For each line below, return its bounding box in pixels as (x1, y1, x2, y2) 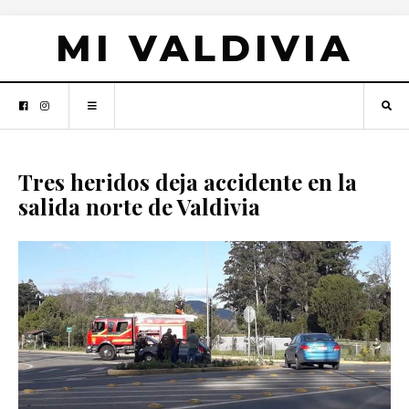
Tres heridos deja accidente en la (18, 167, 357, 196)
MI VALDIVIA (56, 26, 353, 70)
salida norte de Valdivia (18, 192, 260, 221)
